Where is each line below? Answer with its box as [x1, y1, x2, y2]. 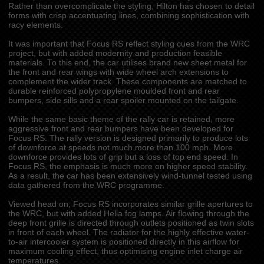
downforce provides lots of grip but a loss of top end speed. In [8, 153, 238, 161]
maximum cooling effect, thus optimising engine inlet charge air [8, 247, 243, 256]
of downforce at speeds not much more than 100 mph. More [8, 143, 233, 152]
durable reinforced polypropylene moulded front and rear [8, 87, 220, 95]
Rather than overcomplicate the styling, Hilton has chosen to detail [8, 2, 255, 11]
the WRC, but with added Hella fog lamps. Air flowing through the [8, 209, 249, 218]
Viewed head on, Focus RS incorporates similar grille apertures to [8, 200, 253, 209]
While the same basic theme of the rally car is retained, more [8, 115, 235, 124]
